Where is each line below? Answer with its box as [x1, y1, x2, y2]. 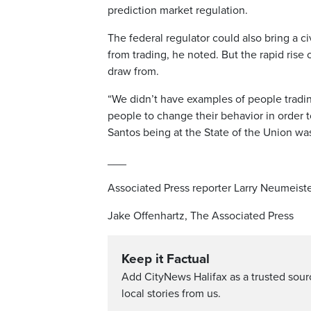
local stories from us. [121, 287, 221, 301]
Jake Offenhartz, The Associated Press [108, 209, 294, 224]
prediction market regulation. [108, 3, 248, 18]
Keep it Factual [121, 251, 210, 267]
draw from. [108, 65, 159, 79]
